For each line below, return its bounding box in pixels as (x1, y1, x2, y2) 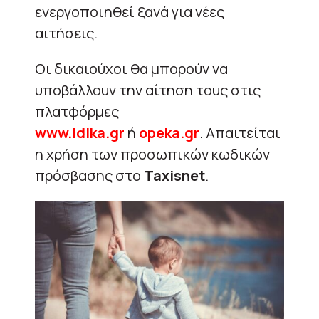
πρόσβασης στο (35, 165, 144, 185)
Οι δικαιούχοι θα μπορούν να (35, 58, 228, 78)
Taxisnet (144, 165, 205, 185)
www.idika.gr (35, 122, 125, 142)
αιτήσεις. (35, 23, 98, 43)
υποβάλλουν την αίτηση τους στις (35, 80, 261, 100)
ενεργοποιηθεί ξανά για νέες (35, 1, 224, 21)
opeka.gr (139, 122, 199, 142)
